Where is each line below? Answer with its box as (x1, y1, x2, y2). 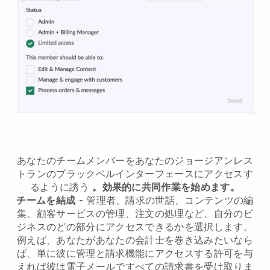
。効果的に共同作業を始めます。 (92, 180, 240, 193)
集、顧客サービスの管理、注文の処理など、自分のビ (17, 207, 253, 219)
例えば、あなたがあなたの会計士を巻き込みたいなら (17, 233, 253, 246)
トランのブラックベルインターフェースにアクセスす (17, 167, 253, 180)
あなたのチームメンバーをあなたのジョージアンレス (17, 154, 253, 166)
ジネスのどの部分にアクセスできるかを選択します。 (17, 220, 253, 233)
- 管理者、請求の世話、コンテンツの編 (75, 193, 254, 206)
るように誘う (30, 180, 89, 193)
